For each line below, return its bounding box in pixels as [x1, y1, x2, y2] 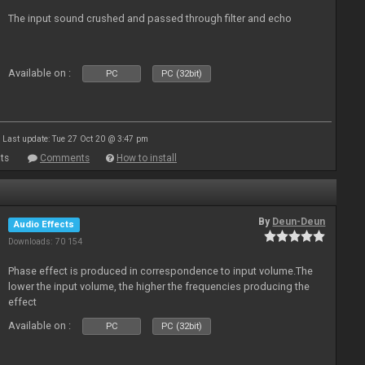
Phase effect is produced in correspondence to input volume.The [8, 265, 314, 277]
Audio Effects [14, 219, 75, 230]
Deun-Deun [272, 216, 326, 227]
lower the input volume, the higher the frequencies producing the [8, 280, 310, 292]
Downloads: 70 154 [8, 236, 83, 247]
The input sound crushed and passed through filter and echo [8, 12, 292, 24]
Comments [40, 152, 90, 164]
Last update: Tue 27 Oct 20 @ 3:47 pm [2, 134, 148, 143]
